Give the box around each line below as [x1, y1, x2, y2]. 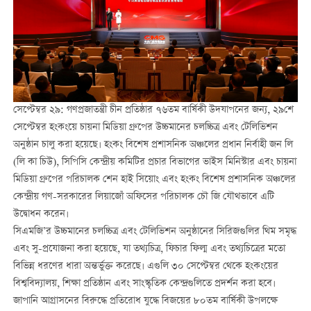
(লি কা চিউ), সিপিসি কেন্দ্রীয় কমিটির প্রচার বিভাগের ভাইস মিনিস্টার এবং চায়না [12, 155, 296, 171]
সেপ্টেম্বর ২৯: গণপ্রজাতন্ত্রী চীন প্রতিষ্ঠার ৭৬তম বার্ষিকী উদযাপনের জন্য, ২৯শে [12, 103, 294, 119]
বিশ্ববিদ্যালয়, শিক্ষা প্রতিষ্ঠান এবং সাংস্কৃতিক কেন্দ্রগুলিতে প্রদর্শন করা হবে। [12, 276, 276, 292]
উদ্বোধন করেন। [12, 207, 69, 223]
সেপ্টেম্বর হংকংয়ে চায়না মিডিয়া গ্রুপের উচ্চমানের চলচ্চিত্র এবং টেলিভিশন [12, 120, 278, 136]
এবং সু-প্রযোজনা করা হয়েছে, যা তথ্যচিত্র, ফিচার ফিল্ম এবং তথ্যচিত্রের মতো [12, 242, 285, 258]
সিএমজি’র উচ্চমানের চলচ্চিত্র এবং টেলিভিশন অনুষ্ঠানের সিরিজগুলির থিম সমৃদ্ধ [12, 224, 296, 240]
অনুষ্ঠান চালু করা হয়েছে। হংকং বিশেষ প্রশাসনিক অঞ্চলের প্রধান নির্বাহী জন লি [12, 137, 293, 153]
